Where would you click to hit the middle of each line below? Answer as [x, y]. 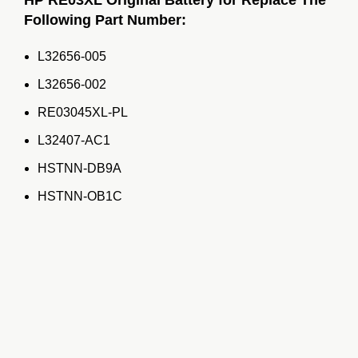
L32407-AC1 [74, 140]
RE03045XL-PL [83, 112]
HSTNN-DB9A [80, 168]
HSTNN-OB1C [80, 196]
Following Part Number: [105, 20]
